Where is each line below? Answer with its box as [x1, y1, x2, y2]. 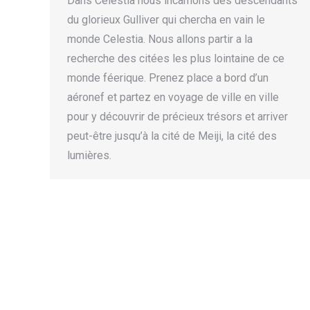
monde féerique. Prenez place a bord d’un [67, 71, 268, 84]
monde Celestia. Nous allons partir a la [67, 33, 253, 46]
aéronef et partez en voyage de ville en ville [67, 91, 279, 104]
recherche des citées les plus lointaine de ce [67, 52, 284, 65]
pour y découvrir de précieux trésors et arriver [67, 110, 288, 123]
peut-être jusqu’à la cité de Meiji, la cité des [67, 129, 277, 143]
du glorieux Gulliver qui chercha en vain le [67, 13, 265, 26]
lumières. [67, 149, 111, 162]
